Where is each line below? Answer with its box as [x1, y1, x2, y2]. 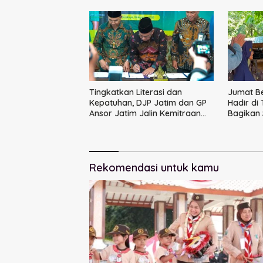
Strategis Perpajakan [89, 119, 173, 130]
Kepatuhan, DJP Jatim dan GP [89, 97, 207, 109]
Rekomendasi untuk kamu [89, 161, 219, 175]
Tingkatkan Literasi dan [89, 87, 182, 98]
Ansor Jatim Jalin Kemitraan [89, 108, 201, 119]
